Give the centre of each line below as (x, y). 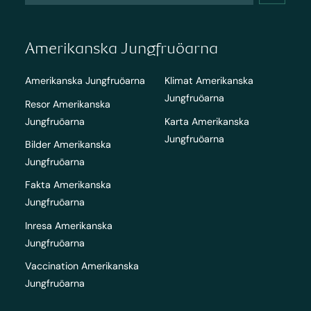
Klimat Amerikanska (209, 81)
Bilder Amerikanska (68, 144)
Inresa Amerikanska (68, 225)
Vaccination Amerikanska (82, 266)
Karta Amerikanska (207, 121)
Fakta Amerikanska (68, 185)
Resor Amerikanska (67, 104)
